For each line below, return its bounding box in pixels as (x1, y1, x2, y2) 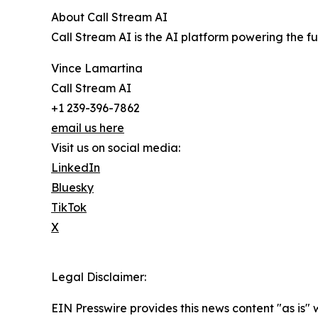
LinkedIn (51, 160, 100, 175)
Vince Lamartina (51, 61, 143, 76)
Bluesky (51, 180, 94, 195)
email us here (51, 121, 124, 136)
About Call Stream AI (51, 10, 168, 25)
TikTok (51, 200, 87, 215)
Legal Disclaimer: (51, 270, 146, 285)
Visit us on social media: (51, 141, 180, 155)
